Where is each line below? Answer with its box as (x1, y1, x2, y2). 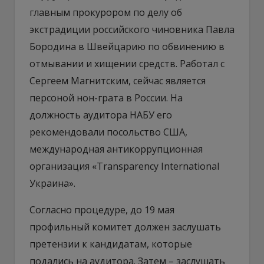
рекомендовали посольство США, (29, 125, 187, 138)
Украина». (29, 176, 75, 190)
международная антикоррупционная (29, 142, 203, 156)
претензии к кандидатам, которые (29, 237, 192, 250)
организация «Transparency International (29, 159, 219, 173)
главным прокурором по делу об (29, 5, 182, 19)
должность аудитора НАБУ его (29, 108, 172, 121)
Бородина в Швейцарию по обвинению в (29, 39, 225, 53)
